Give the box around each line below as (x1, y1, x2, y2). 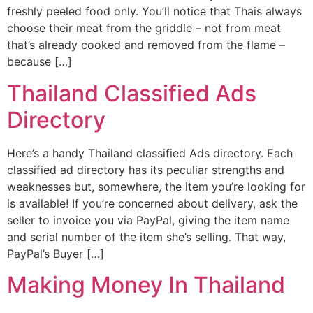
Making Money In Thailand (7, 271, 285, 299)
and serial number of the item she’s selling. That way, (7, 229, 286, 244)
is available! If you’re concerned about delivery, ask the (7, 196, 298, 210)
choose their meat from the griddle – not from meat (7, 21, 281, 36)
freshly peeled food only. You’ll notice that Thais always (7, 4, 302, 19)
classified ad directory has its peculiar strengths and (7, 162, 284, 177)
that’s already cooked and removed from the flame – (7, 38, 285, 52)
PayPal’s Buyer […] (7, 246, 104, 261)
